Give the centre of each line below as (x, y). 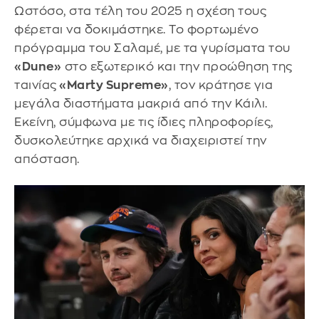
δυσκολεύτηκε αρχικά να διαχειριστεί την (141, 140)
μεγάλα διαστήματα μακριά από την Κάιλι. (141, 103)
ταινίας (36, 85)
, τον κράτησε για (220, 85)
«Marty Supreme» (113, 85)
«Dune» (38, 66)
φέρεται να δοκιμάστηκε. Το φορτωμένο (136, 29)
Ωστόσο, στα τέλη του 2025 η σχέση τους (140, 11)
